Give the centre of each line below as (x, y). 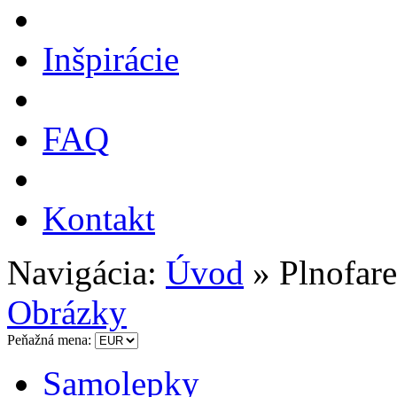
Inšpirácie (111, 59)
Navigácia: (86, 272)
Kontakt (99, 218)
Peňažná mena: (51, 340)
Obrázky (67, 312)
